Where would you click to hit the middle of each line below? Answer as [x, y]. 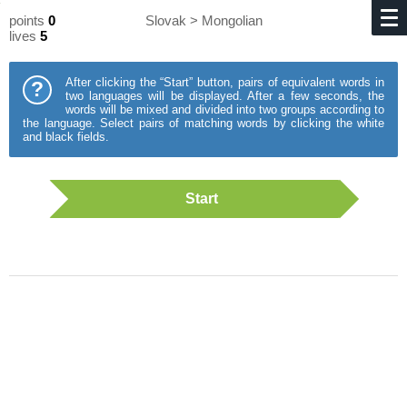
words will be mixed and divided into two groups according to [225, 109]
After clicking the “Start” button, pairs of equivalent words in [225, 82]
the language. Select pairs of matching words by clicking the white [203, 123]
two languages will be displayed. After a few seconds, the [225, 96]
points [29, 20]
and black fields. [66, 137]
